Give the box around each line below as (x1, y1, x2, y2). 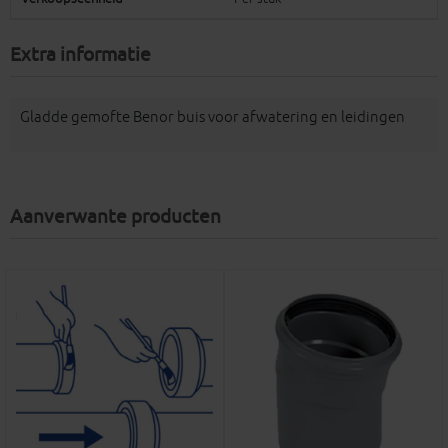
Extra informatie (10, 43, 151, 68)
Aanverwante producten (10, 205, 221, 230)
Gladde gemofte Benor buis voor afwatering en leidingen (20, 108, 405, 128)
